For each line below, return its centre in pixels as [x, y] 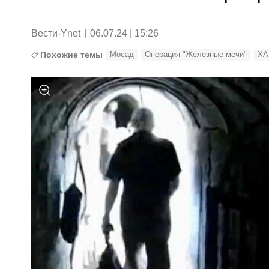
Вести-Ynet [56, 33]
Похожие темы [72, 54]
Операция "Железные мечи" [196, 54]
